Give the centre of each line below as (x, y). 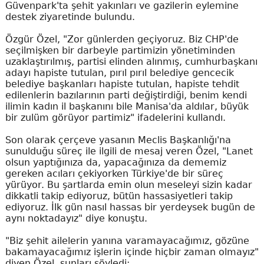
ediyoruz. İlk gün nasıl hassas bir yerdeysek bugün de (130, 207)
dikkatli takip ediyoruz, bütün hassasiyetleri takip (119, 196)
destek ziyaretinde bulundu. (70, 16)
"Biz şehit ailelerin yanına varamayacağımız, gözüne (127, 240)
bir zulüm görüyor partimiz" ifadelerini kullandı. (115, 117)
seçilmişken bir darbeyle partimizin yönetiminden (120, 50)
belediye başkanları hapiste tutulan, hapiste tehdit (122, 84)
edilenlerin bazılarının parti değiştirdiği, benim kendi (126, 95)
